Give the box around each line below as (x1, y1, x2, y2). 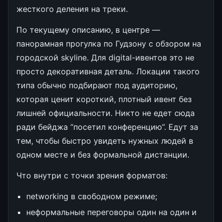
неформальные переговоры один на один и (26, 207, 197, 217)
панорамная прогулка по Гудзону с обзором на (16, 38, 201, 49)
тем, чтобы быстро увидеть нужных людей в (16, 135, 193, 146)
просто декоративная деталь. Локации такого (16, 66, 200, 76)
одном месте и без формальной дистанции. (16, 149, 189, 160)
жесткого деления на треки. (16, 3, 128, 14)
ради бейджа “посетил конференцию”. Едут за (16, 121, 198, 132)
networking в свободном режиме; (26, 191, 157, 201)
